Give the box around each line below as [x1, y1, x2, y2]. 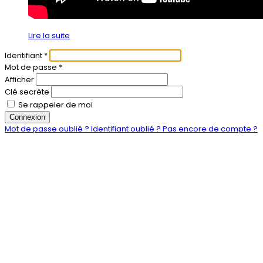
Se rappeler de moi [16, 99, 93, 111]
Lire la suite [28, 30, 70, 42]
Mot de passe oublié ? [5, 123, 91, 135]
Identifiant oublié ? [91, 123, 163, 135]
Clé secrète [5, 86, 49, 98]
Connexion [9, 113, 45, 122]
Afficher [5, 74, 34, 86]
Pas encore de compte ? [163, 123, 258, 135]
